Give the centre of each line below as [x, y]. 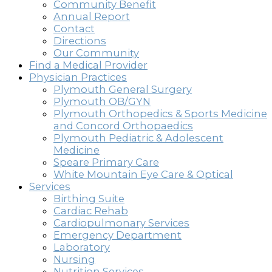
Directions [80, 40]
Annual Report [92, 16]
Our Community [96, 53]
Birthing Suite [89, 198]
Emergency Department [117, 235]
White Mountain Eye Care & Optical [143, 174]
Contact [74, 28]
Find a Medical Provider [88, 65]
